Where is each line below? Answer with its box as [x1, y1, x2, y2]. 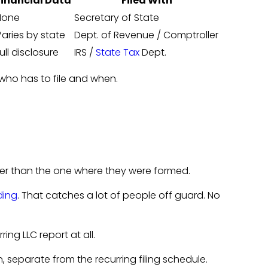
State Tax [95, 45, 139, 60]
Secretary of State [74, 11, 159, 25]
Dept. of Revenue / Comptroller [74, 28, 218, 42]
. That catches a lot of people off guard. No [17, 188, 220, 202]
